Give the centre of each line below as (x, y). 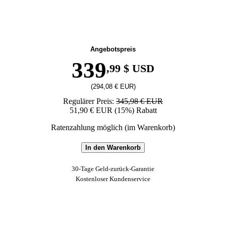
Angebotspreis (113, 49)
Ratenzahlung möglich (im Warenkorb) (113, 127)
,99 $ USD (130, 68)
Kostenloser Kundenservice (113, 179)
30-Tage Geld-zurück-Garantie (113, 169)
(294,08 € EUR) (113, 87)
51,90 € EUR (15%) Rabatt (113, 110)
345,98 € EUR (139, 101)
